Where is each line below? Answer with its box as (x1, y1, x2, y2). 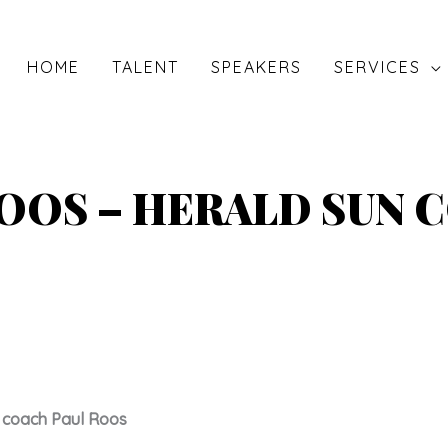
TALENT (112, 57, 179, 77)
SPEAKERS (211, 57, 302, 77)
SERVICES (334, 57, 421, 77)
